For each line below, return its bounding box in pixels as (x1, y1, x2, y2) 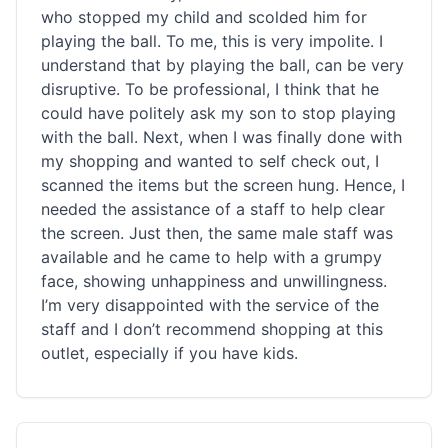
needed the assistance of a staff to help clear (41, 199, 385, 219)
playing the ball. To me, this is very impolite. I (41, 31, 383, 51)
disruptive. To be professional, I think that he (41, 79, 379, 99)
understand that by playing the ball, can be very (41, 55, 404, 75)
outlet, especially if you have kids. (41, 343, 298, 363)
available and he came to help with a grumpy (41, 247, 382, 267)
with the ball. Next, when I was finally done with (41, 127, 402, 147)
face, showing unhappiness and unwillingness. (41, 271, 387, 291)
